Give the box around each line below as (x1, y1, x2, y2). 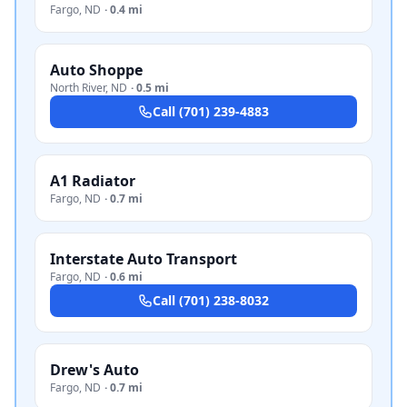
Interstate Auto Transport (50, 249, 237, 269)
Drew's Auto (50, 360, 139, 380)
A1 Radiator (50, 171, 135, 191)
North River (50, 80, 105, 95)
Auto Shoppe (50, 60, 143, 80)
